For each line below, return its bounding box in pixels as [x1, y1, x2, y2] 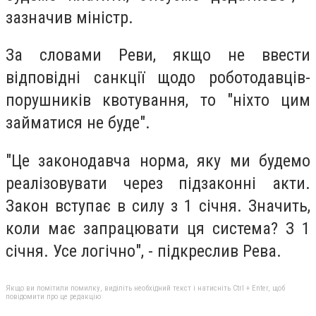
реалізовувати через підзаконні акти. [6, 173, 310, 193]
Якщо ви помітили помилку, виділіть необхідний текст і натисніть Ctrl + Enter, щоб [6, 284, 285, 293]
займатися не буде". [6, 113, 150, 133]
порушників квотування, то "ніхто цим [6, 90, 310, 111]
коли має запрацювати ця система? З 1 [6, 218, 310, 238]
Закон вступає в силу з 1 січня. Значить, [6, 195, 310, 216]
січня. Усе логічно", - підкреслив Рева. [6, 241, 281, 261]
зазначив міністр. [6, 7, 133, 28]
